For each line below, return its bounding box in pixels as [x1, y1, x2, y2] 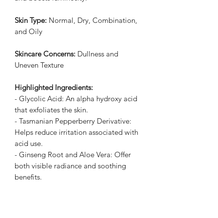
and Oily [15, 27, 42, 36]
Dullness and [75, 49, 118, 59]
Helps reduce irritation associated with [15, 127, 138, 137]
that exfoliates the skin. [15, 105, 88, 115]
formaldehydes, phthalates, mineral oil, [15, 206, 140, 216]
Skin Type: [15, 16, 47, 25]
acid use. [15, 139, 43, 148]
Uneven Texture [15, 60, 64, 70]
